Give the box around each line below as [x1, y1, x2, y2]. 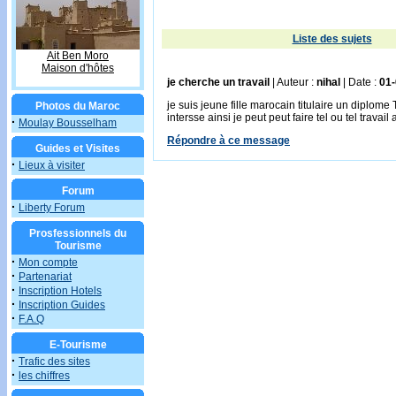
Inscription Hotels [19, 285, 102, 297]
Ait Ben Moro [47, 49, 109, 62]
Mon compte [19, 256, 78, 269]
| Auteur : [270, 76, 316, 88]
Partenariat [19, 270, 72, 283]
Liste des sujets [292, 33, 372, 45]
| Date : [340, 76, 379, 88]
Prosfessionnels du [29, 227, 126, 240]
